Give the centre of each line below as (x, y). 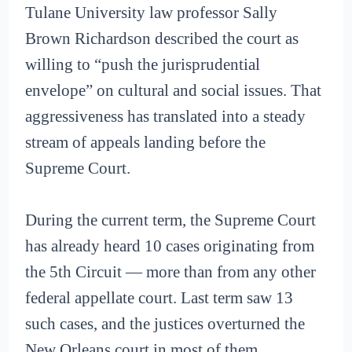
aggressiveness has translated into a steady (166, 116)
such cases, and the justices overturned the (165, 324)
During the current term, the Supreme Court (171, 220)
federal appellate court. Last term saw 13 (159, 298)
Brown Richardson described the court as (162, 38)
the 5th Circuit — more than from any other (171, 272)
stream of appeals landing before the (146, 142)
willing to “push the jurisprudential (143, 64)
